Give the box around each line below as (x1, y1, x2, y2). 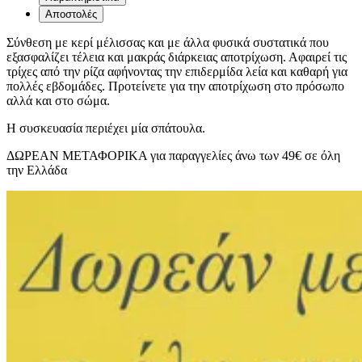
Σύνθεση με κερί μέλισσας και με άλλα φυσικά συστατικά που (6, 36, 329, 50)
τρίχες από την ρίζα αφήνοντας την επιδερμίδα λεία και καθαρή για (6, 65, 347, 79)
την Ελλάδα (6, 163, 67, 178)
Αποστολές (45, 8, 97, 21)
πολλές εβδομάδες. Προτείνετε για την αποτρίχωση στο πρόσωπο (6, 79, 344, 94)
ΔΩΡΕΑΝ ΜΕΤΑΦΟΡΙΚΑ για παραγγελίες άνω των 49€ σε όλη (6, 149, 340, 163)
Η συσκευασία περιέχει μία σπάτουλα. (6, 121, 205, 136)
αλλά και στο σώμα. (6, 94, 110, 108)
